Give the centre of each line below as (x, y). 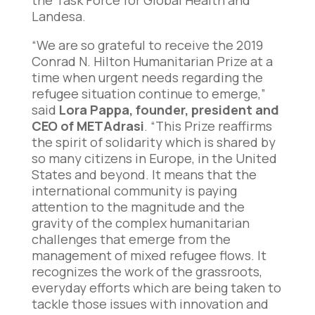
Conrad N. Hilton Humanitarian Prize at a (152, 62)
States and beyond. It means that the (144, 175)
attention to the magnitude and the (138, 207)
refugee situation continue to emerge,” (148, 94)
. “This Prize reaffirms (208, 126)
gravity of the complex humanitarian (140, 223)
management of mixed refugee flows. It (149, 256)
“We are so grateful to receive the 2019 (147, 45)
